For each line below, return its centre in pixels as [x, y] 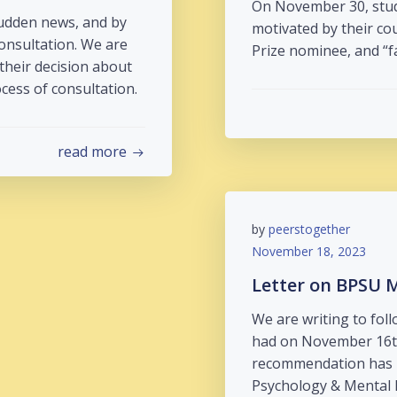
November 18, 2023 [309, 251]
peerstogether [309, 229]
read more [92, 152]
